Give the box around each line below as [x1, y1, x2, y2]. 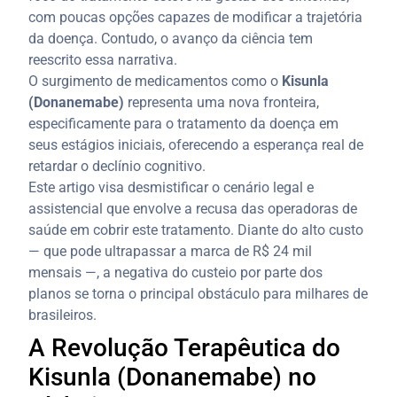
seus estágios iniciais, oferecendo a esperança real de [28, 136, 364, 153]
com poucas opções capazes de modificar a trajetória [28, 8, 363, 26]
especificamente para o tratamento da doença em [28, 114, 339, 132]
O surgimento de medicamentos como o [28, 72, 283, 90]
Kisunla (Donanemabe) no [28, 362, 317, 392]
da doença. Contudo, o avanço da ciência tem [28, 29, 314, 47]
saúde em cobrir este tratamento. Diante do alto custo [28, 221, 364, 238]
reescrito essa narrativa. [28, 51, 178, 68]
